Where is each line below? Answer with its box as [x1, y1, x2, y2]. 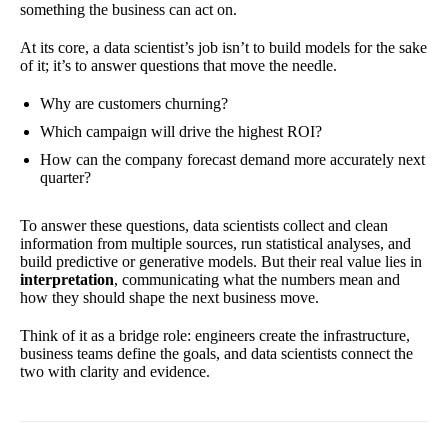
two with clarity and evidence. [20, 362, 210, 380]
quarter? [40, 168, 91, 186]
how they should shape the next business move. [20, 288, 319, 306]
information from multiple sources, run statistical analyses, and [20, 234, 411, 252]
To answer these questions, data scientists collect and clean [20, 216, 388, 234]
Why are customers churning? [40, 94, 228, 112]
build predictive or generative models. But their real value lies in [20, 252, 422, 270]
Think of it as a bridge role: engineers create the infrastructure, [20, 326, 410, 344]
